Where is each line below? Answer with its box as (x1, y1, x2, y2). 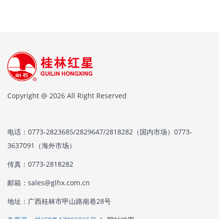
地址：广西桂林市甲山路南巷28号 (7, 196, 111, 206)
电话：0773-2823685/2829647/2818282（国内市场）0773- (7, 127, 192, 136)
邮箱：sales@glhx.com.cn (7, 177, 90, 187)
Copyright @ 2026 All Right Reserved (7, 90, 127, 100)
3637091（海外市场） (7, 140, 76, 150)
